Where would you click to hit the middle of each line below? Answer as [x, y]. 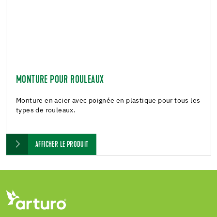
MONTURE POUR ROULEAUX [60, 81]
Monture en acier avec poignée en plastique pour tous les [108, 101]
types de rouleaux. [46, 111]
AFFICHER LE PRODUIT [62, 145]
